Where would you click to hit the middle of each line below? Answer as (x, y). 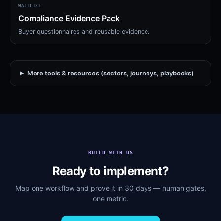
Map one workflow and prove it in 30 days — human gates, (110, 188)
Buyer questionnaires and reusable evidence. (84, 31)
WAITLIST (30, 6)
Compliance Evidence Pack (69, 18)
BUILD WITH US (110, 153)
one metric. (110, 199)
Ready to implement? (110, 171)
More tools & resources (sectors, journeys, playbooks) (110, 73)
